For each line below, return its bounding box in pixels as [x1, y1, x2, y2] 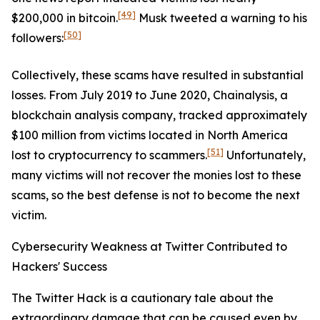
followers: [11, 31, 64, 45]
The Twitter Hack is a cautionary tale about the [11, 291, 274, 305]
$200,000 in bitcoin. [11, 11, 118, 25]
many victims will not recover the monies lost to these [11, 168, 301, 182]
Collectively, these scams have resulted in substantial [11, 68, 304, 82]
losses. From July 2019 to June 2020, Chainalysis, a [11, 88, 288, 102]
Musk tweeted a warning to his [136, 11, 307, 25]
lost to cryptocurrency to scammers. [11, 148, 207, 162]
